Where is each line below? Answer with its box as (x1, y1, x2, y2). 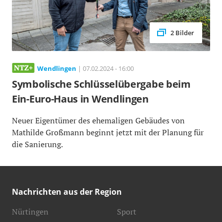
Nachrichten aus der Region (12, 186, 122, 197)
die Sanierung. (12, 138, 63, 150)
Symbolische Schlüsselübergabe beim (12, 77, 191, 91)
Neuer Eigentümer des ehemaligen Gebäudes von (12, 114, 185, 126)
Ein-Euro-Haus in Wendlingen (12, 92, 149, 106)
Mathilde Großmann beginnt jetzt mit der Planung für (12, 126, 204, 138)
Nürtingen (12, 206, 49, 217)
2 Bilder (170, 28, 194, 37)
